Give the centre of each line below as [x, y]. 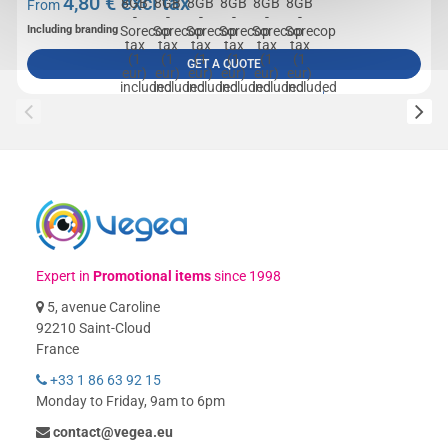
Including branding [73, 29]
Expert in [65, 276]
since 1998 [246, 276]
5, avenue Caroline [102, 307]
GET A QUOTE [224, 64]
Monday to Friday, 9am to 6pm [131, 401]
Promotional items [152, 276]
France [58, 349]
